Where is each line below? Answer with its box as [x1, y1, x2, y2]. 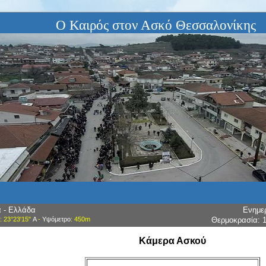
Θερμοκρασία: [211, 216, 262, 225]
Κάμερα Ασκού [139, 236, 206, 246]
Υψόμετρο [42, 216, 71, 223]
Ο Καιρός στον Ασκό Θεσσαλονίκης [56, 18, 256, 33]
